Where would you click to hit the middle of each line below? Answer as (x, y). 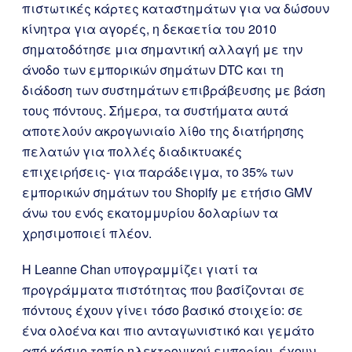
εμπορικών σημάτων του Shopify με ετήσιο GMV (167, 192)
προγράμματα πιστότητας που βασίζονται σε (163, 290)
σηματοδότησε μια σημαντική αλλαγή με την (162, 49)
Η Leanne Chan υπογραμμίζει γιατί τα (140, 269)
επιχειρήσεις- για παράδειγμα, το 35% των (158, 172)
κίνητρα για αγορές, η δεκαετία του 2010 (149, 29)
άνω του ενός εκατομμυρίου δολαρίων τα (150, 213)
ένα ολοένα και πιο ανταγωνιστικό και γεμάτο (168, 330)
